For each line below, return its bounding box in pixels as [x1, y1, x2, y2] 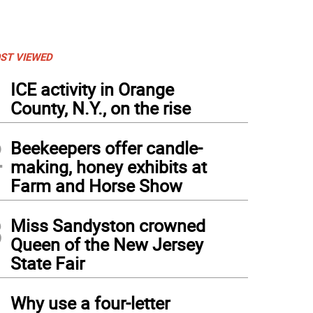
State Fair [10, 252, 85, 275]
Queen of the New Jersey [10, 233, 203, 256]
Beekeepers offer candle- [10, 136, 203, 159]
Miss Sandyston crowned [10, 214, 205, 237]
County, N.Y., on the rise [10, 96, 191, 119]
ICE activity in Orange [10, 78, 174, 101]
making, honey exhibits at [10, 155, 207, 178]
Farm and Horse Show [10, 174, 182, 197]
